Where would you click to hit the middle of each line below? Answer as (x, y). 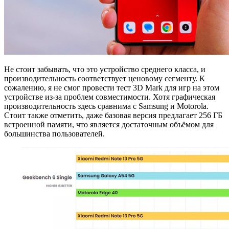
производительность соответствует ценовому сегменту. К (105, 78)
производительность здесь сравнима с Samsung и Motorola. (106, 106)
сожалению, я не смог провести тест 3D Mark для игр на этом (112, 87)
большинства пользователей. (54, 133)
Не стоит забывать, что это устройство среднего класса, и (105, 69)
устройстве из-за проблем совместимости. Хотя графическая (110, 97)
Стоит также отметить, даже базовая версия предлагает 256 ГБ (113, 115)
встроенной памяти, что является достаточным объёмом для (109, 124)
